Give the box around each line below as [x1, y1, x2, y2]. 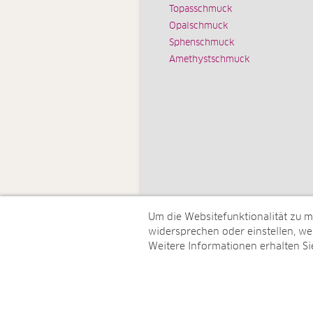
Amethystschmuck [169, 55, 249, 65]
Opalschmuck [169, 22, 228, 31]
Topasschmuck [169, 5, 232, 15]
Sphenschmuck [169, 38, 234, 48]
